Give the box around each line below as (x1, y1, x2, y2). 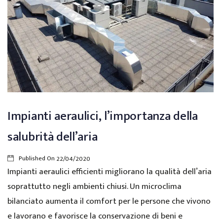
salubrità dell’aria (7, 127, 98, 147)
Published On (17, 153, 56, 164)
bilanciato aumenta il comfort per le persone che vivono (7, 194, 211, 208)
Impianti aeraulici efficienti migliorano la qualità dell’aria (7, 164, 212, 179)
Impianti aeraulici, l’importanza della (7, 106, 198, 127)
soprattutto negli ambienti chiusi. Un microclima (7, 179, 182, 193)
